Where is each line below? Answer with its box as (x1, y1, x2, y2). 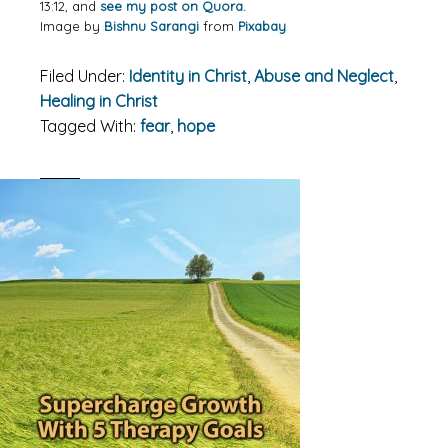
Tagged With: (40, 116, 140, 136)
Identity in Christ (129, 66, 247, 86)
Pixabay (238, 18, 286, 34)
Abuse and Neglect (254, 66, 394, 86)
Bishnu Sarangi (104, 18, 199, 34)
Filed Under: (40, 66, 129, 86)
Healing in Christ (40, 91, 158, 111)
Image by (40, 18, 104, 34)
